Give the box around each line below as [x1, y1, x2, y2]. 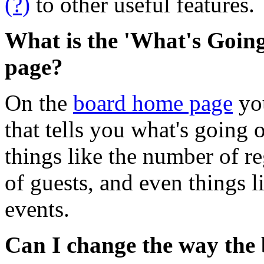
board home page [73, 90, 233, 115]
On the [5, 90, 73, 115]
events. [5, 196, 70, 222]
